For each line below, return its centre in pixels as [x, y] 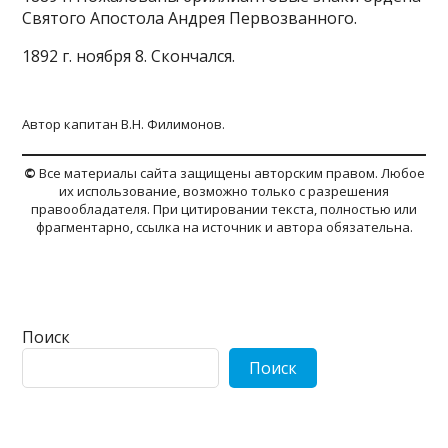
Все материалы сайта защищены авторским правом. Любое [231, 173]
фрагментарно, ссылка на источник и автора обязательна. [224, 227]
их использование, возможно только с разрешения [224, 191]
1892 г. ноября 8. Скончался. [129, 56]
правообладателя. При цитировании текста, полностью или [224, 209]
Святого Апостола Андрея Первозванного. [190, 18]
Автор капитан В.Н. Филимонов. [125, 124]
